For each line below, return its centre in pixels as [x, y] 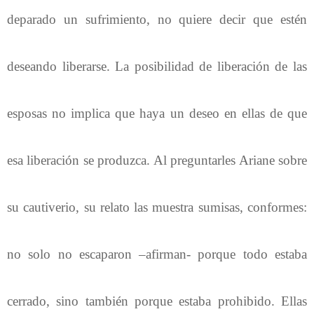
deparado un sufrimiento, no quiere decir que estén [157, 19]
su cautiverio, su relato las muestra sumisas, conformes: [157, 207]
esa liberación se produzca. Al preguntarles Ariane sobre [157, 160]
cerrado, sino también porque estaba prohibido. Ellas [157, 301]
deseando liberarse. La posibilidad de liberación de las [157, 66]
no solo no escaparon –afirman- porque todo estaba [157, 254]
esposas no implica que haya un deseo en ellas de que [157, 113]
